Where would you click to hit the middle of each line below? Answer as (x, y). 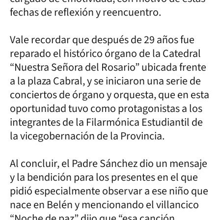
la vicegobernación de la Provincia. (88, 136)
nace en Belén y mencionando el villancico (104, 205)
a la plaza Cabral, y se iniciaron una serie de (105, 81)
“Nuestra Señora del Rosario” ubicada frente (108, 67)
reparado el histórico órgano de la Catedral (105, 53)
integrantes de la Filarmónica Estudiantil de (106, 122)
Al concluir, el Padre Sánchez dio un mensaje (109, 163)
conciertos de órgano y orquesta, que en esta (110, 95)
